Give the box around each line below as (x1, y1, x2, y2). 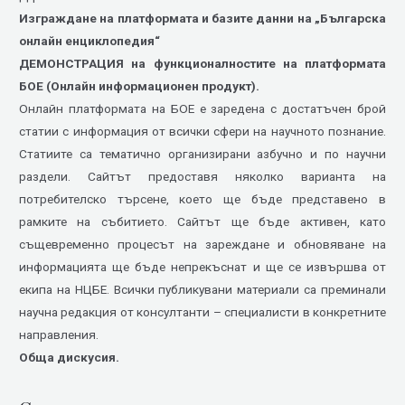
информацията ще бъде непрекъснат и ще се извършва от (19, 259, 386, 275)
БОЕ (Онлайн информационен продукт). (19, 79, 260, 94)
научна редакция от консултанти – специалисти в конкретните (19, 305, 386, 320)
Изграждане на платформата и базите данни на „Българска (19, 11, 386, 26)
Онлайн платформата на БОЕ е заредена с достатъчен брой (19, 101, 386, 117)
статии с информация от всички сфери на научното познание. (19, 124, 386, 139)
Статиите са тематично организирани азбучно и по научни (19, 146, 386, 162)
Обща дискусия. (19, 350, 120, 365)
